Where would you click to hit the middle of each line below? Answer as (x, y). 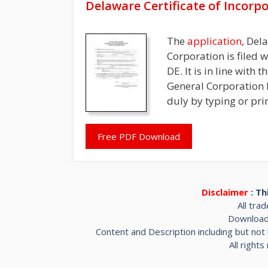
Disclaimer (225, 192)
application (214, 41)
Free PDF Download (139, 136)
